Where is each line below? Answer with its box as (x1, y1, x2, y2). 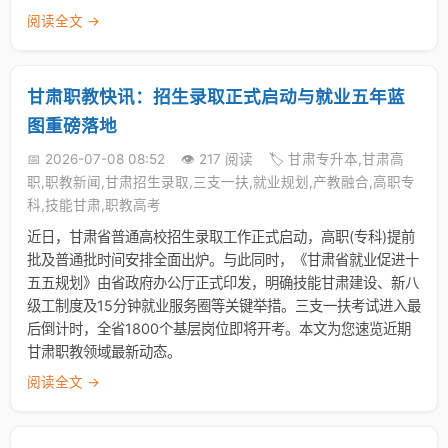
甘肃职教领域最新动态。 (27, 343, 181, 360)
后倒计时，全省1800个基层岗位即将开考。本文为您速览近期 (27, 320, 411, 337)
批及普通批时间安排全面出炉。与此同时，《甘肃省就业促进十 (27, 251, 419, 268)
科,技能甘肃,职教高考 (27, 197, 161, 213)
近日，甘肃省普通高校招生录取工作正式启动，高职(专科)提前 (27, 228, 415, 245)
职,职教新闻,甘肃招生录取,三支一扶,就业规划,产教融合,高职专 (27, 174, 415, 190)
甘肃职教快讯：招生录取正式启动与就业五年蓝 (27, 86, 405, 107)
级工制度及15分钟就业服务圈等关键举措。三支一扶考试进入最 (27, 297, 421, 314)
